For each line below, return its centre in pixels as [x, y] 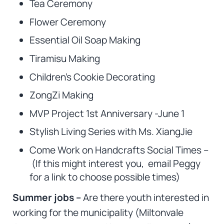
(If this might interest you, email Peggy [115, 163]
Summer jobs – [47, 197]
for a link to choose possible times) [104, 177]
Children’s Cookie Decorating [92, 77]
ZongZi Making [61, 95]
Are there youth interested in [146, 197]
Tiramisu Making [64, 58]
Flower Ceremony [67, 22]
